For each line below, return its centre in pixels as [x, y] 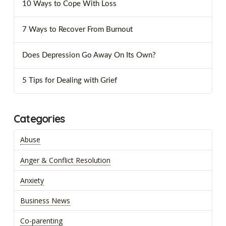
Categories [39, 118]
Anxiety [32, 180]
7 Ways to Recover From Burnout [77, 29]
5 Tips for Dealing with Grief [69, 81]
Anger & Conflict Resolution [65, 160]
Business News [45, 201]
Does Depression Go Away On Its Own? [89, 55]
